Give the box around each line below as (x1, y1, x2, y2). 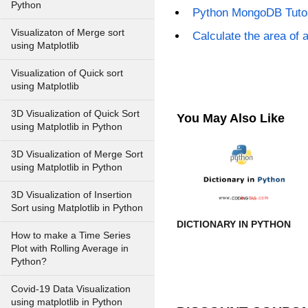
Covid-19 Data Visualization (11, 284, 131, 294)
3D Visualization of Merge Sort (11, 149, 143, 159)
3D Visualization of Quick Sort (11, 109, 140, 119)
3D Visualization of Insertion (11, 190, 132, 200)
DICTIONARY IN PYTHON (177, 219, 291, 230)
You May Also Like (177, 111, 285, 125)
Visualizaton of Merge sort (11, 27, 124, 38)
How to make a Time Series (11, 230, 131, 241)
